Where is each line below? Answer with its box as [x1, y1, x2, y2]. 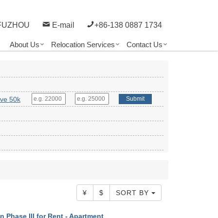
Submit [126, 95, 145, 102]
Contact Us [127, 40, 163, 49]
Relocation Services [51, 40, 115, 49]
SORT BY [115, 189, 151, 197]
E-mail [50, 21, 74, 29]
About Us [10, 40, 39, 49]
